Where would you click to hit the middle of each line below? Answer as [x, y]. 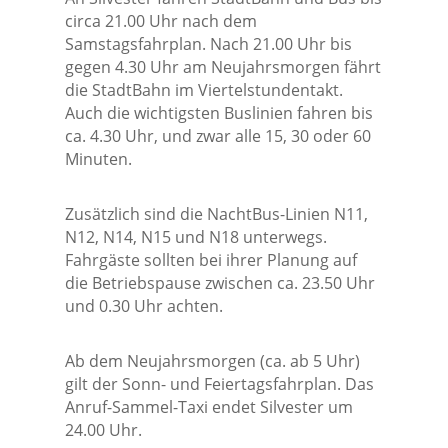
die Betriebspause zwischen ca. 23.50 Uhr [219, 283]
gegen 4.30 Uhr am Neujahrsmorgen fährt [222, 67]
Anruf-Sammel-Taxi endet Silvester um [208, 407]
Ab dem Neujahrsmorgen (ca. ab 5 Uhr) [212, 361]
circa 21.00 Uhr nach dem [160, 21]
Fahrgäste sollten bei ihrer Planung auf [210, 260]
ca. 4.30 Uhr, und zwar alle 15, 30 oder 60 [217, 136]
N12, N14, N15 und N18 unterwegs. [195, 237]
